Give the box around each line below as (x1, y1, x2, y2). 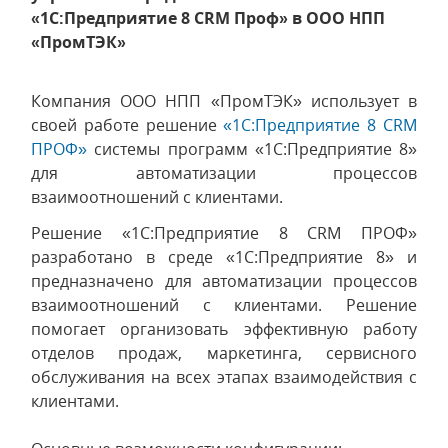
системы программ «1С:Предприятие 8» (94, 138, 417, 160)
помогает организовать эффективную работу (31, 318, 417, 340)
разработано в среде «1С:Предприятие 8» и (31, 246, 417, 268)
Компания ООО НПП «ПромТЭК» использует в (31, 90, 417, 112)
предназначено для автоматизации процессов (31, 270, 417, 292)
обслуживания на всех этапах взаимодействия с (31, 366, 417, 388)
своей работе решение (31, 114, 224, 136)
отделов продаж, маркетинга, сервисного (31, 342, 417, 364)
